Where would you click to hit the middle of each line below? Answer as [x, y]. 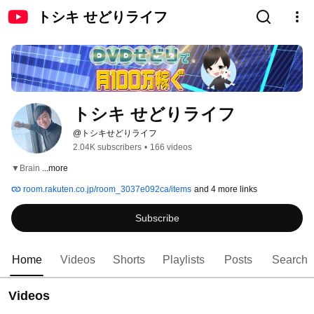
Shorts [129, 260]
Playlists [184, 260]
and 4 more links [226, 190]
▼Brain [27, 169]
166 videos [171, 148]
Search [290, 260]
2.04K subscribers [107, 148]
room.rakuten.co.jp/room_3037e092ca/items [106, 190]
